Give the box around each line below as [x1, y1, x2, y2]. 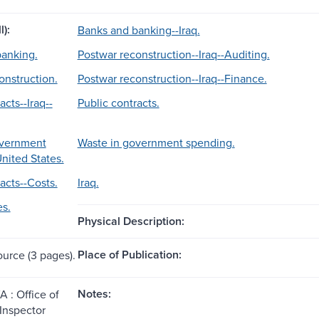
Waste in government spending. [77, 134, 235, 150]
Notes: [77, 285, 111, 302]
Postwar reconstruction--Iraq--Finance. [77, 70, 267, 86]
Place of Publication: [77, 246, 182, 263]
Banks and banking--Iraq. [77, 21, 200, 38]
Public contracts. [77, 94, 159, 110]
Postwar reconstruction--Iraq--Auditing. [77, 46, 270, 62]
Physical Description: [77, 212, 184, 229]
